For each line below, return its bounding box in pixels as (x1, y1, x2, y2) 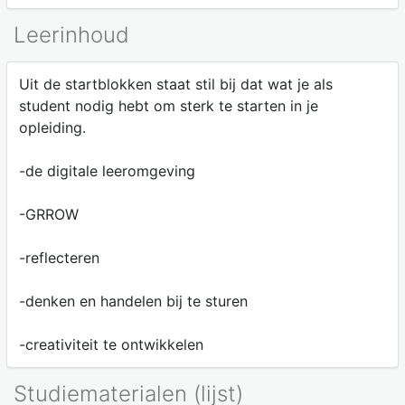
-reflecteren (18, 249, 99, 268)
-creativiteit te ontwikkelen (18, 335, 203, 354)
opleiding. (18, 118, 86, 137)
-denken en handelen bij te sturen (18, 292, 248, 311)
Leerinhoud (14, 21, 129, 48)
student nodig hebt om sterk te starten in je (18, 97, 318, 116)
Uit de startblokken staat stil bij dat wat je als (18, 75, 333, 94)
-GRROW (18, 205, 79, 224)
